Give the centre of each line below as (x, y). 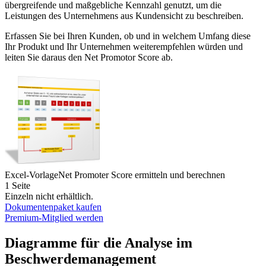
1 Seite (18, 186)
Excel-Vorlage (31, 175)
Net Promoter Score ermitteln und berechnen (142, 175)
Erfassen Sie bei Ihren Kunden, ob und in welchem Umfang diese (128, 36)
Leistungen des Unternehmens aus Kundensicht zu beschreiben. (124, 16)
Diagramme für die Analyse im (99, 243)
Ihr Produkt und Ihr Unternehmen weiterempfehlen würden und (124, 47)
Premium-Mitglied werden (54, 218)
